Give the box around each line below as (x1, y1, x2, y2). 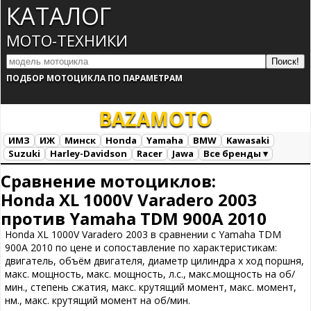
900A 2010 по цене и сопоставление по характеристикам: (5, 241, 277, 254)
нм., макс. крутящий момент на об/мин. (5, 294, 190, 307)
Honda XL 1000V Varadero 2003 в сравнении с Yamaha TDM (5, 228, 281, 241)
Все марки (6, 163, 56, 176)
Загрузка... (65, 164, 108, 176)
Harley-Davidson (50, 147, 127, 160)
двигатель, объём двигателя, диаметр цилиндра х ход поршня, (5, 254, 304, 267)
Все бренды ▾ (203, 147, 268, 160)
